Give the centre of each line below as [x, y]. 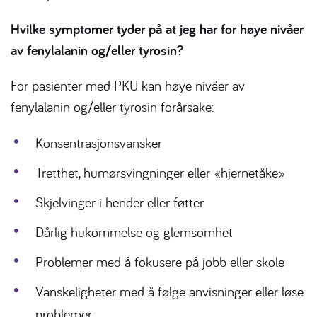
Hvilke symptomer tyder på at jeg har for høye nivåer [157, 29]
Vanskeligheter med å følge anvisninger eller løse [169, 292]
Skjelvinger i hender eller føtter [120, 202]
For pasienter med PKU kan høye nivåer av [128, 86]
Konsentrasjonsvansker [99, 143]
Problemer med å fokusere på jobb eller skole [160, 262]
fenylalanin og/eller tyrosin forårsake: [112, 107]
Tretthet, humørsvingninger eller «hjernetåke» [160, 173]
